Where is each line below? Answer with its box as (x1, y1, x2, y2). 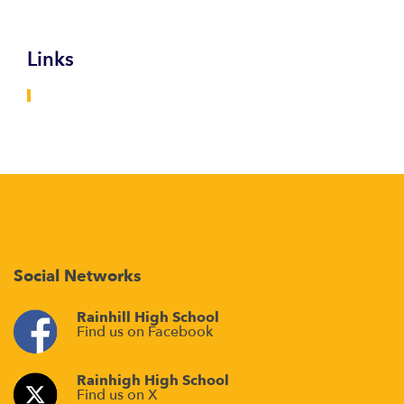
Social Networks (14, 265, 142, 288)
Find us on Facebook (77, 322, 213, 342)
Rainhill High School (77, 308, 219, 327)
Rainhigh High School (77, 371, 229, 390)
